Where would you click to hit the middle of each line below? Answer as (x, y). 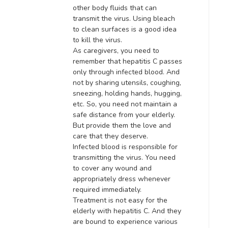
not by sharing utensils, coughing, (127, 82)
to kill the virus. (97, 40)
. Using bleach (152, 18)
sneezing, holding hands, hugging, (127, 93)
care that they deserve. (110, 136)
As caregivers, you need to (116, 50)
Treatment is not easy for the (120, 200)
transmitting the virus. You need (124, 157)
